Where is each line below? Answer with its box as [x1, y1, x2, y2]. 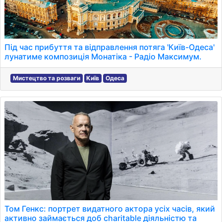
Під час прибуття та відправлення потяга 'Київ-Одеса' [4, 42, 215, 52]
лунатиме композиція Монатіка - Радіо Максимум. [4, 52, 202, 61]
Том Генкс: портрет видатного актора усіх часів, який [4, 204, 215, 214]
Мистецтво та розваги [12, 74, 80, 82]
